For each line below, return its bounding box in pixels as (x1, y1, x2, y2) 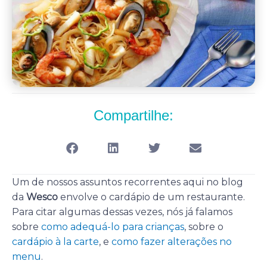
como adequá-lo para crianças (41, 221, 184, 232)
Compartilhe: (94, 107, 173, 124)
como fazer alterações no (111, 235, 232, 247)
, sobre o (184, 221, 223, 232)
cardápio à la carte (12, 235, 99, 247)
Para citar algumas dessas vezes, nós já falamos (12, 206, 232, 218)
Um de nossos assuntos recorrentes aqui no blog (12, 176, 243, 188)
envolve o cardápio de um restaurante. (60, 191, 245, 203)
